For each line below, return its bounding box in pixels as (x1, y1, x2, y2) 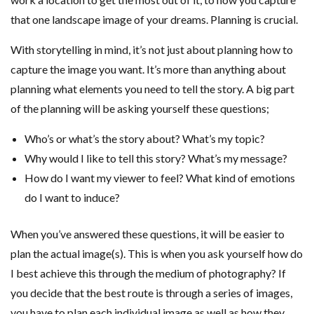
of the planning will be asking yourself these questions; (11, 101, 269, 115)
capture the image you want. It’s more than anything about (11, 62, 286, 76)
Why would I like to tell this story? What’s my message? (25, 151, 287, 165)
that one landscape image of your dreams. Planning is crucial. (11, 12, 298, 26)
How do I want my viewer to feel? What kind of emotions (25, 170, 295, 184)
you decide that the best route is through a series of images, (11, 285, 292, 299)
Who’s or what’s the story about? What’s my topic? (25, 131, 265, 145)
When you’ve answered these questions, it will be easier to (11, 226, 285, 240)
